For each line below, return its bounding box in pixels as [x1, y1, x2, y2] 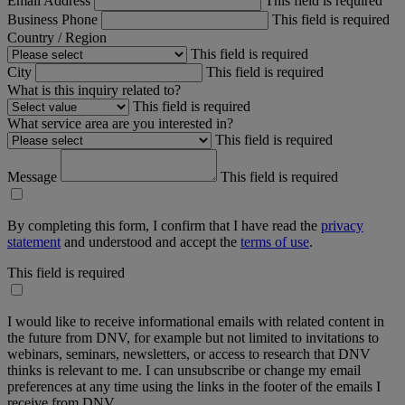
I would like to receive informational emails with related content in [7, 313, 384, 329]
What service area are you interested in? [7, 115, 233, 131]
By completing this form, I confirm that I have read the [7, 217, 321, 233]
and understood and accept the [61, 233, 240, 250]
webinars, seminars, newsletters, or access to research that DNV [7, 345, 371, 362]
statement [7, 233, 61, 250]
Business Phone [7, 11, 101, 27]
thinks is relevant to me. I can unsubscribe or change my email [7, 362, 361, 378]
